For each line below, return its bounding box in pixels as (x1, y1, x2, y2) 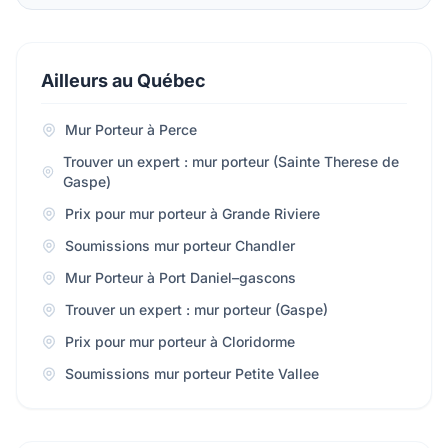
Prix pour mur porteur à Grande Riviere (65, 205, 320, 222)
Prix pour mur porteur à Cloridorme (65, 333, 295, 350)
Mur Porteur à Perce (65, 121, 197, 138)
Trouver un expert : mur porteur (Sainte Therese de (63, 153, 400, 170)
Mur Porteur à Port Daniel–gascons (65, 269, 296, 286)
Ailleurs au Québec (41, 70, 206, 91)
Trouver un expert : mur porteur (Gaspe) (65, 301, 328, 318)
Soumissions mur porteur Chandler (65, 237, 295, 254)
